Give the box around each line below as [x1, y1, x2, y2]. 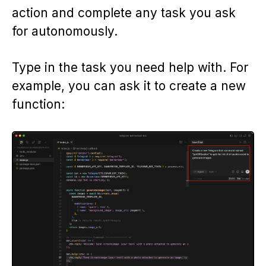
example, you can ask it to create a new [12, 78, 246, 93]
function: [12, 96, 65, 112]
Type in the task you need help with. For [12, 59, 248, 75]
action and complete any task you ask [12, 5, 236, 20]
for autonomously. [12, 23, 118, 39]
